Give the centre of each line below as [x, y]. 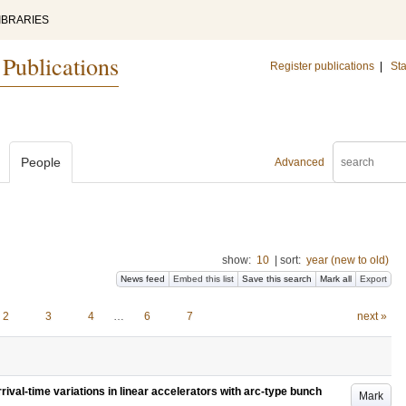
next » [372, 316]
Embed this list [203, 279]
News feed [143, 279]
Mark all [336, 279]
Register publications [322, 66]
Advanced [300, 162]
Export [373, 279]
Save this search [277, 279]
